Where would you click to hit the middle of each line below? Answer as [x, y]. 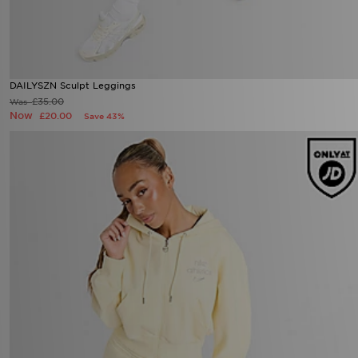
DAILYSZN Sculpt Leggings [73, 184]
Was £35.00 [35, 200]
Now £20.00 [95, 200]
